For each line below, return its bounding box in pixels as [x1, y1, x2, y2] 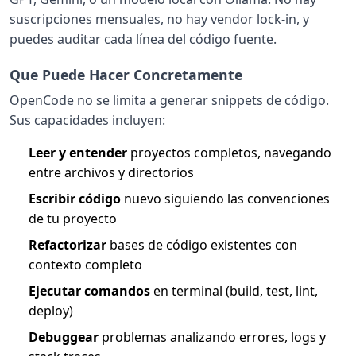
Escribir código [29, 189, 121, 207]
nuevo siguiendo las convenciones [121, 189, 330, 207]
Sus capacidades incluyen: [10, 110, 165, 129]
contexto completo [29, 255, 142, 273]
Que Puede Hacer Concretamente [10, 64, 242, 84]
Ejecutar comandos [29, 281, 150, 300]
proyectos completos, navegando [127, 143, 331, 161]
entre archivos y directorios [29, 163, 194, 181]
